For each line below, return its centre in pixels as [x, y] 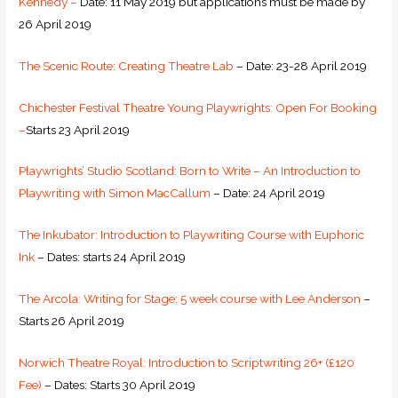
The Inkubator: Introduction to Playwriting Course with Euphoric [192, 235]
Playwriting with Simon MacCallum [115, 193]
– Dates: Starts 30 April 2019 [119, 385]
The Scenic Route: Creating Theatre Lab [127, 65]
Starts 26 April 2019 [72, 321]
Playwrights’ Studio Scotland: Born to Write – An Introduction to [190, 171]
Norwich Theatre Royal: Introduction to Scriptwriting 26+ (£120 [187, 363]
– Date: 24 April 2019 [268, 193]
